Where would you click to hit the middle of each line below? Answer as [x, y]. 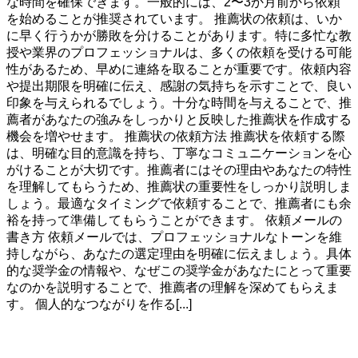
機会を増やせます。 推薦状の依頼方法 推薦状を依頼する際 [176, 137]
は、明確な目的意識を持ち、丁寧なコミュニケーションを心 [179, 153]
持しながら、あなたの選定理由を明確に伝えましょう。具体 [179, 254]
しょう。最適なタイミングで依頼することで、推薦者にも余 [179, 204]
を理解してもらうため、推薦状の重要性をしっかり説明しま [179, 187]
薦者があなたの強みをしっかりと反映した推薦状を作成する [179, 120]
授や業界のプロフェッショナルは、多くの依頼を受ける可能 [179, 53]
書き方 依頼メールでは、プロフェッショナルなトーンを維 [174, 237]
